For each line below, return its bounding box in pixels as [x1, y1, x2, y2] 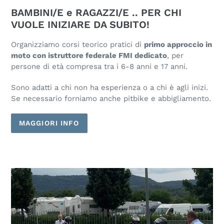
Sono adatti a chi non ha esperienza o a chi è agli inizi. [11, 82, 208, 92]
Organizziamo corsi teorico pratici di [11, 40, 144, 49]
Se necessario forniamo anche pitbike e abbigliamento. [11, 93, 211, 103]
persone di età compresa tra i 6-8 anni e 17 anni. [11, 62, 187, 71]
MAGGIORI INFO [19, 119, 79, 127]
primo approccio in [144, 40, 212, 49]
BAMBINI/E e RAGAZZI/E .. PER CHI [11, 6, 181, 18]
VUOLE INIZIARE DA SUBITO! [11, 18, 149, 30]
